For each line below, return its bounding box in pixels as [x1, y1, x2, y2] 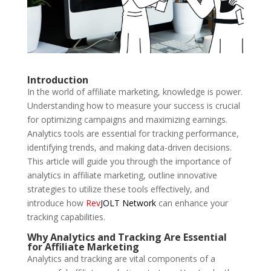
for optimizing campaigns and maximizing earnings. [27, 113, 227, 125]
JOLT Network [100, 197, 156, 209]
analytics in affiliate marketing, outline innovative [27, 169, 217, 181]
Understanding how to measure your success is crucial [27, 99, 240, 111]
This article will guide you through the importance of [27, 155, 231, 167]
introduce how [27, 197, 86, 209]
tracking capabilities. [27, 211, 105, 223]
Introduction [27, 73, 88, 87]
